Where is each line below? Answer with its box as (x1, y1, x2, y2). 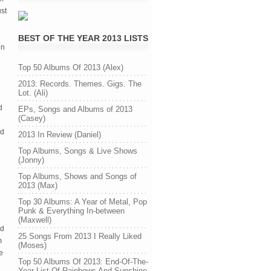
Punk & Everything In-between (18, 206, 125, 215)
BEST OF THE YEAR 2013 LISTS (18, 33, 148, 43)
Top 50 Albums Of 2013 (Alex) (18, 63, 123, 72)
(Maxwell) (18, 215, 51, 224)
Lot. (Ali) (18, 88, 48, 97)
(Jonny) (18, 155, 44, 165)
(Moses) (18, 241, 47, 250)
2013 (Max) (18, 181, 57, 190)
